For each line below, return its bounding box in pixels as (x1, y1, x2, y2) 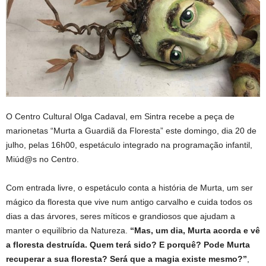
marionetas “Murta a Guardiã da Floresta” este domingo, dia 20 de (6, 125, 256, 135)
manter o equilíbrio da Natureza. (6, 225, 130, 235)
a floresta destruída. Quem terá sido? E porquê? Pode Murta (6, 239, 250, 249)
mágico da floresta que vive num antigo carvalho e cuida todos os (6, 197, 252, 207)
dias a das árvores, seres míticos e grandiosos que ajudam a (6, 211, 235, 221)
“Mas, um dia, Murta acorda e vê (130, 225, 260, 235)
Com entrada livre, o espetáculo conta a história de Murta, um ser (6, 182, 253, 192)
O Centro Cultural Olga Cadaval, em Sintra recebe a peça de (6, 111, 235, 121)
